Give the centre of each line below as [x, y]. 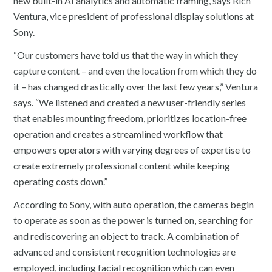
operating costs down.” [61, 181]
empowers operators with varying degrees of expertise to [132, 149]
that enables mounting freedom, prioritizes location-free [130, 118]
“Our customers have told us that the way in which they [126, 55]
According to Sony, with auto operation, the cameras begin [134, 204]
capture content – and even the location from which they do [135, 70]
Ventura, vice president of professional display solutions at [134, 16]
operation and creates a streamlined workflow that [118, 134]
